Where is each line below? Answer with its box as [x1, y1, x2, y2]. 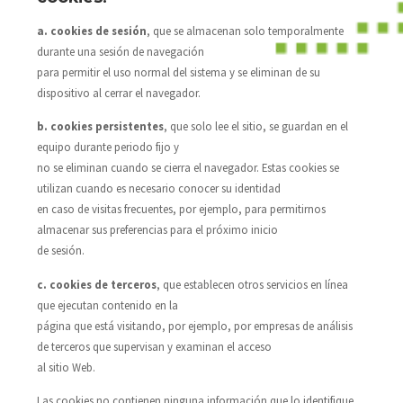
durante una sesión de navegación [36, 43, 204, 58]
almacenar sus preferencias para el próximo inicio [36, 222, 278, 237]
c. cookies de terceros [36, 276, 157, 291]
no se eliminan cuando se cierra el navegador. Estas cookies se [36, 160, 339, 175]
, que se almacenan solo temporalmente [146, 22, 344, 38]
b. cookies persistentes [36, 119, 164, 134]
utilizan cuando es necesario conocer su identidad [36, 181, 281, 196]
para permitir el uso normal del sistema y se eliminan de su [36, 64, 320, 79]
